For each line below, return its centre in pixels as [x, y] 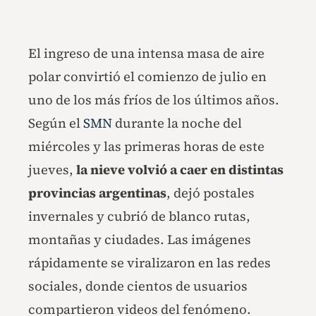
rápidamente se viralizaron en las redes [150, 263]
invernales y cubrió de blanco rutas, [139, 217]
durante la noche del [178, 123]
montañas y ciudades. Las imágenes [140, 240]
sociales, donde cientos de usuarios [138, 286]
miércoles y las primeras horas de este [146, 147]
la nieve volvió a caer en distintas [180, 170]
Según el [56, 123]
